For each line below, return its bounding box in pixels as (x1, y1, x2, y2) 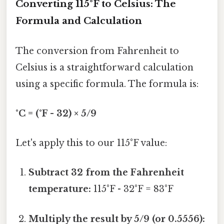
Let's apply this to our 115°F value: (15, 137, 167, 149)
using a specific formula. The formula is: (15, 78, 198, 89)
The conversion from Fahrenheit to (15, 45, 179, 56)
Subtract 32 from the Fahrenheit (28, 167, 184, 178)
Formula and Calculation (15, 15, 142, 27)
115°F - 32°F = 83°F (91, 183, 174, 195)
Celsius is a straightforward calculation (15, 61, 193, 73)
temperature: (28, 183, 91, 195)
